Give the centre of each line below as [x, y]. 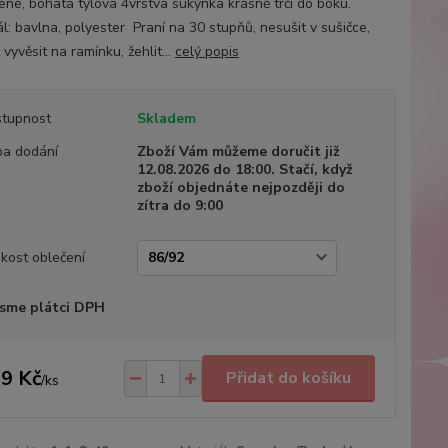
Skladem [166, 118]
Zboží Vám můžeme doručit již [238, 151]
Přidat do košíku [288, 378]
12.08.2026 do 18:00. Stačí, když [244, 169]
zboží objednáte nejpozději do [240, 187]
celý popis [206, 51]
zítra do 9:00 [179, 205]
